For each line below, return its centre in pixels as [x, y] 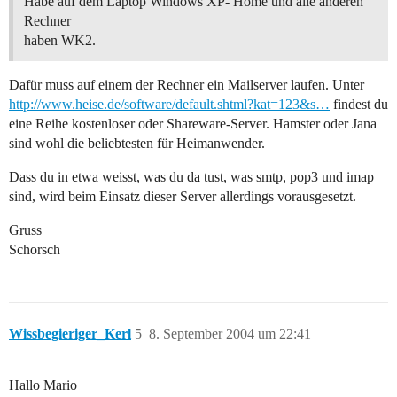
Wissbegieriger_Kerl [70, 334]
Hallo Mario [43, 385]
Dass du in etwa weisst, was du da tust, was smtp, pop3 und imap [191, 177]
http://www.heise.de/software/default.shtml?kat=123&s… [169, 105]
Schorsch [35, 250]
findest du [359, 105]
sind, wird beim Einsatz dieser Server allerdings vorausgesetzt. [183, 197]
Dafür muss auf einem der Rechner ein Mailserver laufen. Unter [187, 85]
